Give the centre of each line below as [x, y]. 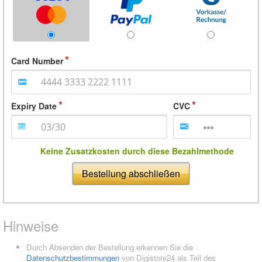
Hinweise [31, 225]
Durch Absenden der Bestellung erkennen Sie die [110, 247]
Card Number [37, 61]
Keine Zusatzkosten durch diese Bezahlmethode [137, 151]
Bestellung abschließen [131, 173]
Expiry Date [34, 106]
